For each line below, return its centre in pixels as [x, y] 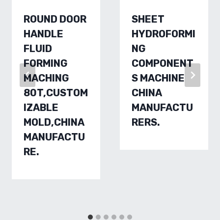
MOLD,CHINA [54, 122]
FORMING [46, 63]
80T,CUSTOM [56, 93]
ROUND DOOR [55, 19]
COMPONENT [163, 63]
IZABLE [41, 108]
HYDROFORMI [164, 34]
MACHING [46, 78]
